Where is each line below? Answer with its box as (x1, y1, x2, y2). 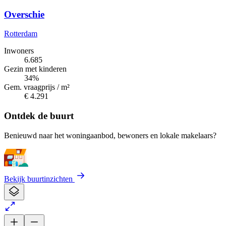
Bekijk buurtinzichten (4, 174, 75, 183)
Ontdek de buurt (4, 110, 74, 122)
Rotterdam (4, 29, 37, 38)
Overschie (4, 9, 44, 20)
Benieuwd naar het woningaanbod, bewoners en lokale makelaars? (4, 131, 216, 140)
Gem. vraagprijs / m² (4, 83, 70, 92)
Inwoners (4, 46, 34, 55)
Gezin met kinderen (4, 65, 67, 74)
